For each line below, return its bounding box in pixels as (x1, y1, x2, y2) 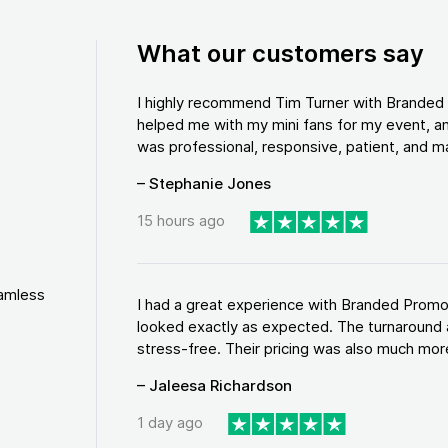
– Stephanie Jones (136, 174, 271, 193)
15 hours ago (136, 211, 225, 231)
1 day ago (136, 413, 203, 433)
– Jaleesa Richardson (136, 375, 292, 395)
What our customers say (136, 39, 424, 68)
